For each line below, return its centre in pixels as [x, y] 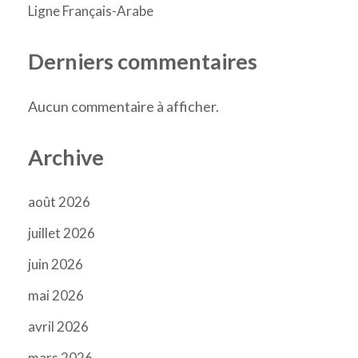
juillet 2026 [62, 233]
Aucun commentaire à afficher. [123, 106]
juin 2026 [56, 265]
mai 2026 [56, 296]
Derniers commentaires [143, 62]
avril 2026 [58, 327]
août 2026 [59, 202]
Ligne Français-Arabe [91, 11]
